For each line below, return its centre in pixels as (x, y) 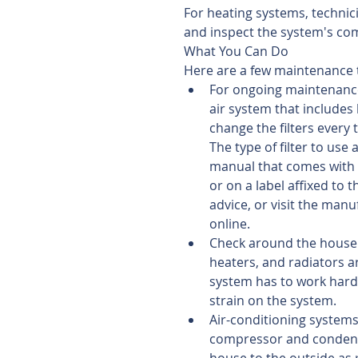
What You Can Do (236, 51)
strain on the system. (276, 300)
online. (233, 224)
